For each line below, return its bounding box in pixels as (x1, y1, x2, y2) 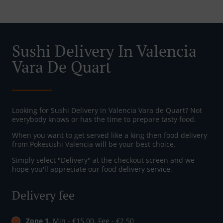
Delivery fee (12, 187, 75, 204)
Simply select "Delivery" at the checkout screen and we (12, 155, 195, 165)
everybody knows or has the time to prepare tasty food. (12, 114, 196, 124)
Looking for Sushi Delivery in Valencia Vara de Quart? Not (12, 106, 202, 115)
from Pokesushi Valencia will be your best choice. (12, 139, 176, 149)
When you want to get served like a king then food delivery (12, 130, 207, 140)
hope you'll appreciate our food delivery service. (12, 164, 172, 174)
